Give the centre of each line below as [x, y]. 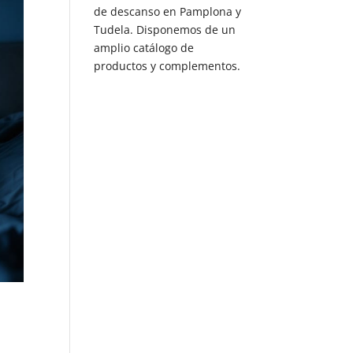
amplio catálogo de [144, 47]
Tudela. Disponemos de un [165, 29]
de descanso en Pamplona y [168, 11]
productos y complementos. [167, 65]
